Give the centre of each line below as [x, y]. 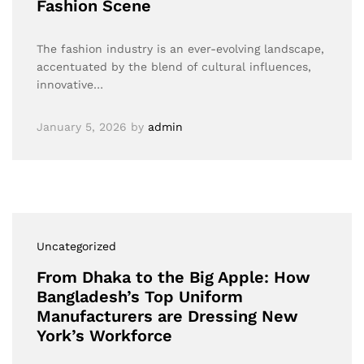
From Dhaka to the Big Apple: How [173, 277]
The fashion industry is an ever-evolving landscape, [180, 49]
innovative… [70, 84]
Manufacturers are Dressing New [167, 316]
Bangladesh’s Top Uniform [140, 297]
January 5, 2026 [82, 127]
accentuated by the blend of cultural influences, [174, 67]
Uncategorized [76, 246]
